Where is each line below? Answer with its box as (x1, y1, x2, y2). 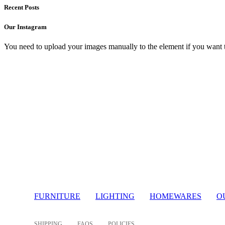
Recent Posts (4, 4, 39, 12)
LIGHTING (95, 191, 135, 200)
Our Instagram (4, 23, 47, 31)
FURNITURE (34, 191, 80, 200)
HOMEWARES (150, 191, 201, 200)
